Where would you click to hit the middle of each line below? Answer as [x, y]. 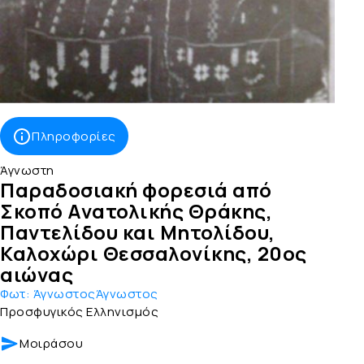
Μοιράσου [51, 343]
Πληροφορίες [74, 136]
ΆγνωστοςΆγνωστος [95, 293]
